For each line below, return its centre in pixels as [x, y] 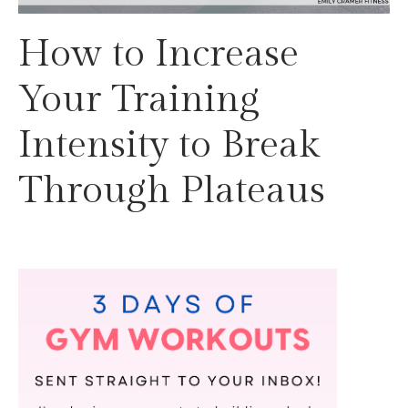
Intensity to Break [168, 146]
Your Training [139, 100]
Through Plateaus [172, 191]
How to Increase [158, 55]
